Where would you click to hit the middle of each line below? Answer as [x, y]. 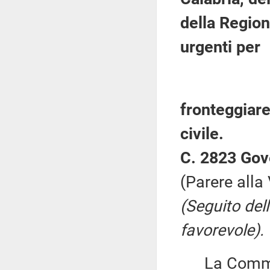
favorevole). [222, 230]
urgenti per [220, 47]
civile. [202, 134]
